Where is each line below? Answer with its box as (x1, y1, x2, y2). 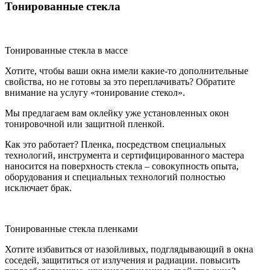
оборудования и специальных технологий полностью (5, 171, 225, 182)
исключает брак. (5, 182, 72, 193)
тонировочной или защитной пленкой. (5, 118, 165, 129)
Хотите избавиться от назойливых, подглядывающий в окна (5, 243, 253, 254)
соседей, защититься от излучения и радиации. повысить (5, 254, 240, 265)
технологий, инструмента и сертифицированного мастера (5, 149, 244, 160)
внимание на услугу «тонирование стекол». (5, 87, 185, 98)
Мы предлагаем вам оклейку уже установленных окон (5, 107, 229, 118)
